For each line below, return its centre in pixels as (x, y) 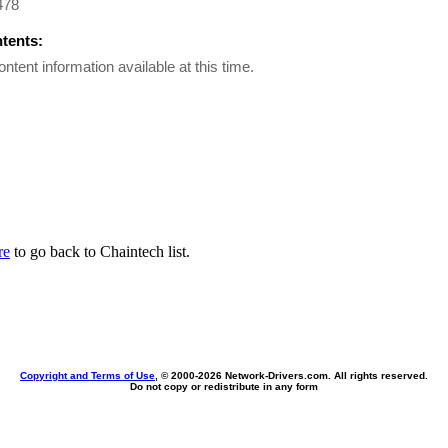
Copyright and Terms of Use (87, 375)
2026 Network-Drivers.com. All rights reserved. (313, 375)
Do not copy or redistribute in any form (224, 386)
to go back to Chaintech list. (100, 251)
